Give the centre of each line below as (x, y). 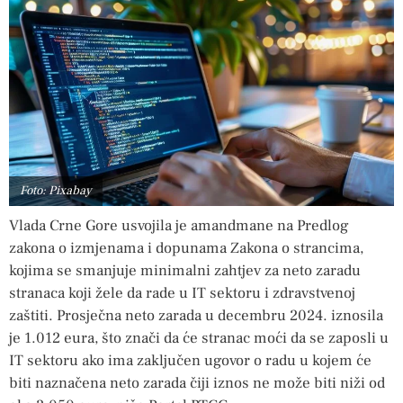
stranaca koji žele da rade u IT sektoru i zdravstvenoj (182, 293)
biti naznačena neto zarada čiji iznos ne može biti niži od (197, 383)
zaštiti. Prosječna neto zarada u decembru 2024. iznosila (196, 315)
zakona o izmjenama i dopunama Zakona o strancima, (186, 248)
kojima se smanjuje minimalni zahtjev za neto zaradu (185, 270)
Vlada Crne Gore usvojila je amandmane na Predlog (179, 225)
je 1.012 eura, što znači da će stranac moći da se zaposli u (199, 338)
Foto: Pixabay (56, 190)
